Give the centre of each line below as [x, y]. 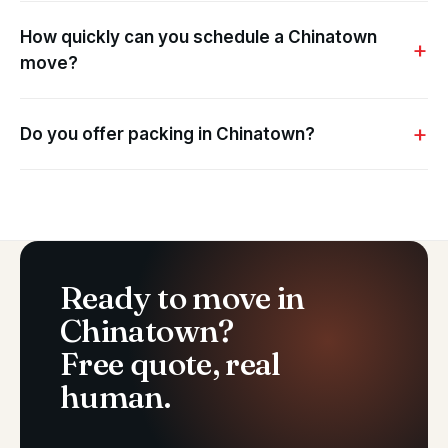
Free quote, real [170, 364]
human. [115, 397]
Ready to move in [182, 298]
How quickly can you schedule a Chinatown [198, 37]
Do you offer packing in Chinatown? [167, 134]
